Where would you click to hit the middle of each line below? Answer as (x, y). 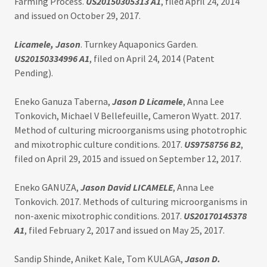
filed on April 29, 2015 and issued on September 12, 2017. (128, 159)
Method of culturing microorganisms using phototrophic (131, 130)
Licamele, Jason (47, 44)
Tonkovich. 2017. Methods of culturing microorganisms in (131, 202)
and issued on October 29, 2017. (77, 16)
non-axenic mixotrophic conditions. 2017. (99, 216)
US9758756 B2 (212, 145)
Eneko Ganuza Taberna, (63, 102)
